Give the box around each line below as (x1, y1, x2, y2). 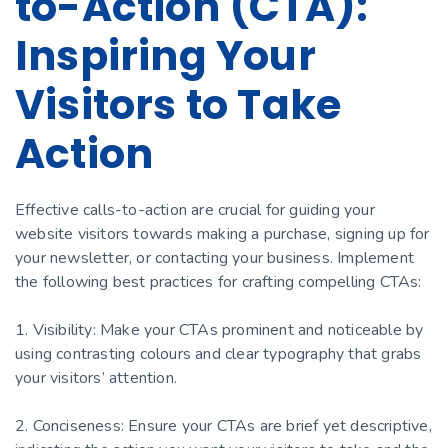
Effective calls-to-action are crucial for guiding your (15, 199, 375, 222)
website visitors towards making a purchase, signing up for (15, 223, 430, 246)
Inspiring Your (15, 26, 316, 84)
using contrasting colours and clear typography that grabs (15, 343, 422, 366)
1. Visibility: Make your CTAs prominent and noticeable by (15, 319, 424, 342)
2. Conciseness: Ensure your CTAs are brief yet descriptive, (15, 415, 432, 438)
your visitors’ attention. (15, 367, 177, 390)
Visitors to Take (15, 75, 342, 133)
